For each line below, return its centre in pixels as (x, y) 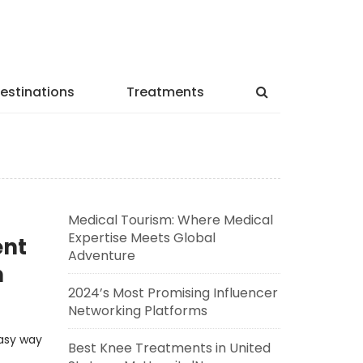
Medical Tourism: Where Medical (170, 220)
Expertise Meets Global (141, 238)
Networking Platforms (137, 311)
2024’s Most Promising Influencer (173, 293)
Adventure (101, 256)
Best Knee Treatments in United (169, 348)
